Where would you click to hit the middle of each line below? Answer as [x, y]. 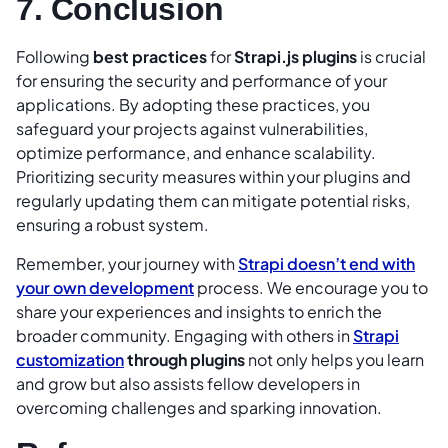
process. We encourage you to [311, 287]
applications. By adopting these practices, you [193, 105]
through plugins [184, 359]
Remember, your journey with [127, 263]
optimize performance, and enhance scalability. [196, 153]
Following [54, 57]
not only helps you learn [334, 359]
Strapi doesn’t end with [326, 263]
